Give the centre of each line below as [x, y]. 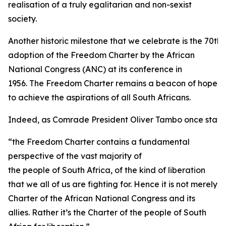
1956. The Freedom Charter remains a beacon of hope [113, 83]
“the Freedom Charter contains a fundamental [99, 142]
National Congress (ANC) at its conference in [95, 69]
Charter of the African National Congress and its [102, 198]
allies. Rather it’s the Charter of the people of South [107, 212]
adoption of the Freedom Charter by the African [101, 55]
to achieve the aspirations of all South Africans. [99, 97]
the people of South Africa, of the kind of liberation [107, 170]
